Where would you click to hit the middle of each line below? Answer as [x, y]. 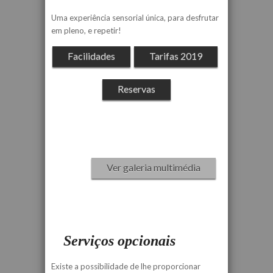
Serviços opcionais [119, 241]
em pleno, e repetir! [86, 30]
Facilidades [91, 56]
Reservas [136, 89]
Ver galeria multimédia [154, 167]
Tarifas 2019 [175, 56]
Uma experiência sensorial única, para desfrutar [135, 18]
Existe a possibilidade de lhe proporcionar [126, 266]
